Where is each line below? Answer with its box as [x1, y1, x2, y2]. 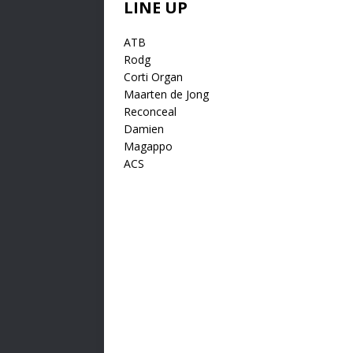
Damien [124, 121, 164, 136]
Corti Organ [124, 69, 183, 84]
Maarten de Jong [124, 86, 209, 102]
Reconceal [124, 103, 176, 119]
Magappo [124, 138, 173, 154]
